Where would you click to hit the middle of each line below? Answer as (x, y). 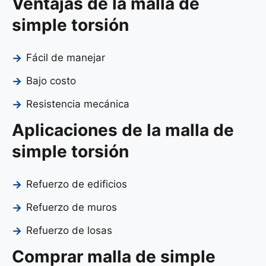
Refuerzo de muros (72, 207)
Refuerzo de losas (69, 230)
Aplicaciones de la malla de (123, 130)
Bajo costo (51, 80)
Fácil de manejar (66, 57)
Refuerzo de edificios (77, 184)
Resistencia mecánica (78, 104)
